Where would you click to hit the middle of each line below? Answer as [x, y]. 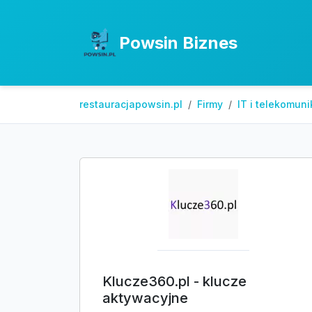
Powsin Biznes [179, 42]
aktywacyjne [145, 298]
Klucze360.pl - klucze [174, 281]
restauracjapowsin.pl [131, 104]
